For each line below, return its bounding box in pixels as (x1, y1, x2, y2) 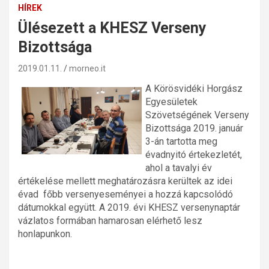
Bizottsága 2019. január (145, 122, 243, 134)
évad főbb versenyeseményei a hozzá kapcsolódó (18, 188, 233, 200)
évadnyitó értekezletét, (145, 148, 242, 160)
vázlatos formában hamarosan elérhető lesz (18, 214, 202, 226)
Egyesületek (145, 95, 198, 107)
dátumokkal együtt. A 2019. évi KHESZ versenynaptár (18, 201, 240, 213)
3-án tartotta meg (145, 135, 217, 147)
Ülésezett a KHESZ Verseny (18, 19, 207, 37)
